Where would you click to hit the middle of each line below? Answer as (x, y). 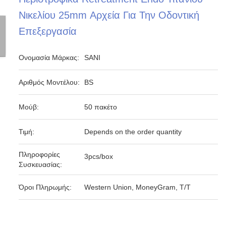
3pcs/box (99, 156)
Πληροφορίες (40, 154)
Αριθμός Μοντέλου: (49, 82)
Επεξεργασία (48, 31)
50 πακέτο (101, 107)
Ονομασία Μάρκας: (49, 58)
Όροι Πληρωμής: (45, 187)
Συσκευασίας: (41, 164)
